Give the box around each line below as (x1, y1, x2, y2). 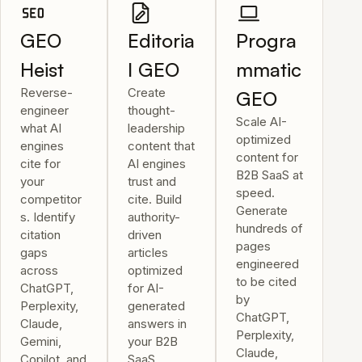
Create (128, 85, 166, 100)
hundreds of (235, 221, 303, 236)
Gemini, (20, 334, 61, 349)
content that (128, 138, 196, 154)
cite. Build (128, 192, 183, 207)
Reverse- (20, 85, 73, 100)
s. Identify (20, 209, 75, 225)
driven (128, 227, 162, 242)
